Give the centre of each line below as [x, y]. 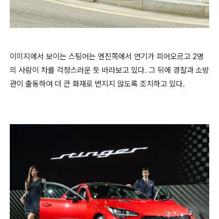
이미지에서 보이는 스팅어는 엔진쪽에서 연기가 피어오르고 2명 [107, 57]
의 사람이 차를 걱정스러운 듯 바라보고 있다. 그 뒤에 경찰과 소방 [109, 70]
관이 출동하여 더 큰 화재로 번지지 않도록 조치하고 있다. [97, 84]
